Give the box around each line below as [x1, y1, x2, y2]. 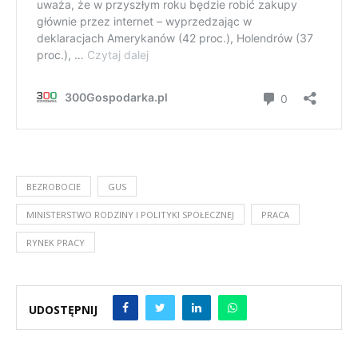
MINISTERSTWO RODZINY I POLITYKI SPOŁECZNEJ [26, 209, 234, 221]
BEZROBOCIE [26, 181, 81, 193]
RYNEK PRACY [26, 237, 85, 249]
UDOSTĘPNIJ [29, 301, 97, 317]
